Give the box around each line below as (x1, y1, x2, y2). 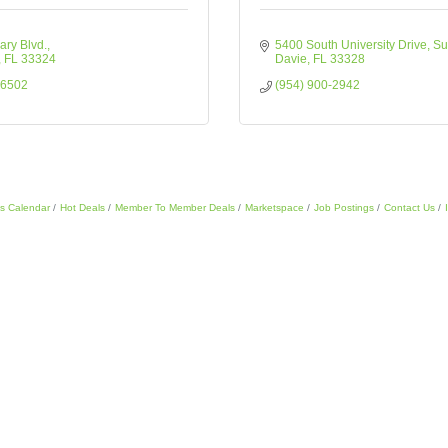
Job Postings (313, 202, 374, 213)
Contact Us (383, 202, 435, 213)
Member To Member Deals (114, 202, 235, 213)
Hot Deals (59, 202, 105, 213)
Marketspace (244, 202, 304, 213)
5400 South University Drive (275, 38, 427, 52)
